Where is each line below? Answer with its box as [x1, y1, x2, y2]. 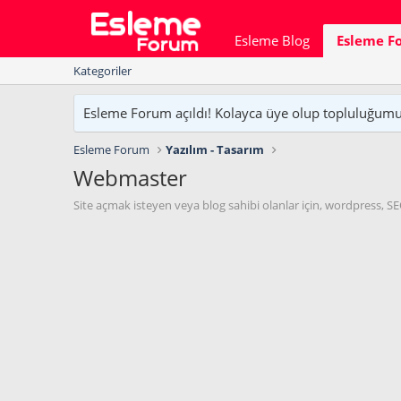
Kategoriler [73, 62, 132, 79]
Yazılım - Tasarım [166, 141, 265, 158]
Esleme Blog [235, 30, 310, 49]
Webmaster [73, 162, 187, 192]
